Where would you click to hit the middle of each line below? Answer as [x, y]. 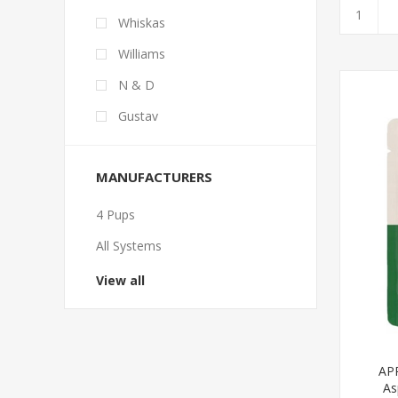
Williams [142, 54]
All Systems [129, 246]
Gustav [138, 116]
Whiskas [142, 23]
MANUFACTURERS [154, 177]
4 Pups [115, 215]
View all [120, 280]
